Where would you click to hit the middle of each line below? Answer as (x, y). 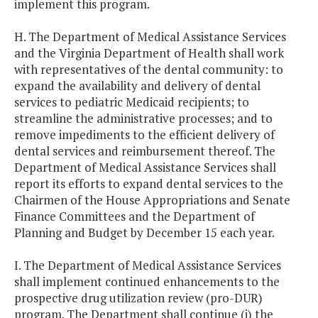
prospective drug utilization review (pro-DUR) (138, 298)
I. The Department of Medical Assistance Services (148, 265)
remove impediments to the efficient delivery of (144, 135)
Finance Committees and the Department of (135, 216)
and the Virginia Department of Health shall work (149, 53)
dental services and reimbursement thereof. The (145, 151)
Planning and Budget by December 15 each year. (144, 233)
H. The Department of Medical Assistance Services (150, 37)
